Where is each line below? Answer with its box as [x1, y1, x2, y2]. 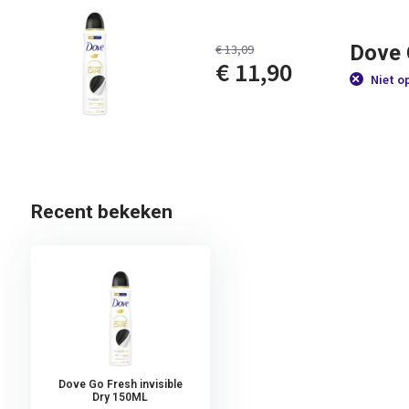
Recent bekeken [30, 201, 173, 223]
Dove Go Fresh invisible [58, 378, 183, 391]
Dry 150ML [92, 391, 149, 404]
